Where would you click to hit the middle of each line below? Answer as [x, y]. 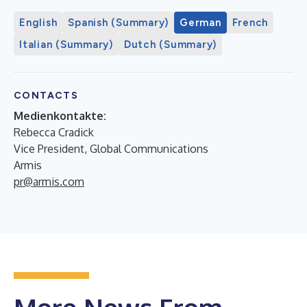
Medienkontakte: [60, 115]
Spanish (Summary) [118, 22]
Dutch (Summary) [170, 44]
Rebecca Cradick [54, 132]
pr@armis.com [49, 181]
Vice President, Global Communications [111, 148]
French [250, 22]
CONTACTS [46, 95]
